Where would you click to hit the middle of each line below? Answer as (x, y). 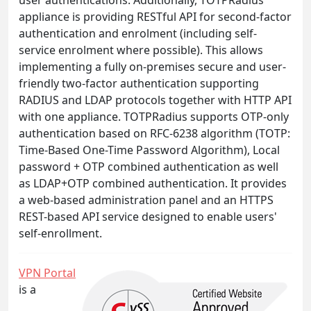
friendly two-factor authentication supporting (139, 83)
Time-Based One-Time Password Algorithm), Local (149, 150)
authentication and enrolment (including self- (138, 33)
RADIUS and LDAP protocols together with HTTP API (155, 100)
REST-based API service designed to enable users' (148, 216)
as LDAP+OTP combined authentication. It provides (153, 183)
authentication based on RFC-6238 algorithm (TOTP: (154, 133)
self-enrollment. (60, 233)
